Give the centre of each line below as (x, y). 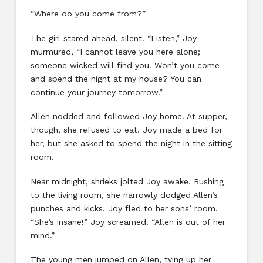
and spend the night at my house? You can (116, 78)
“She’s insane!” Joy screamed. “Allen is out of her (128, 222)
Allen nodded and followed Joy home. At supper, (129, 117)
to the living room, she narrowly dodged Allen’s (124, 195)
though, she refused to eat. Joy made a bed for (126, 130)
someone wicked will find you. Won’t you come (125, 65)
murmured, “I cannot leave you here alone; (115, 51)
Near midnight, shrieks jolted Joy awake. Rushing (127, 181)
